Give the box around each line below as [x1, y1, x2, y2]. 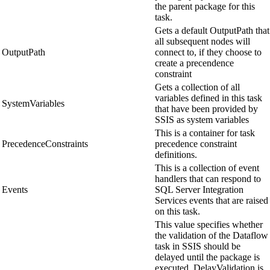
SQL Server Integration [155, 184, 243, 195]
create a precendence [155, 58, 234, 69]
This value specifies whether [155, 219, 263, 230]
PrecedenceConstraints [2, 139, 88, 149]
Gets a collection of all [155, 82, 240, 93]
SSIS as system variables [155, 115, 249, 125]
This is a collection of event [155, 163, 259, 174]
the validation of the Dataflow [155, 230, 268, 241]
